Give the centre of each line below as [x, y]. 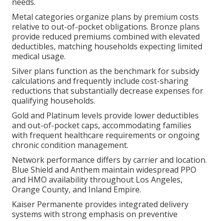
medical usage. [39, 56]
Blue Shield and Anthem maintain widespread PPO [104, 169]
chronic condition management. [70, 145]
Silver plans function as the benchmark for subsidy [106, 71]
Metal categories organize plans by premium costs [106, 17]
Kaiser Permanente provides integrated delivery [100, 204]
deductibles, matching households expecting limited [107, 46]
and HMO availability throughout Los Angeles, [97, 179]
